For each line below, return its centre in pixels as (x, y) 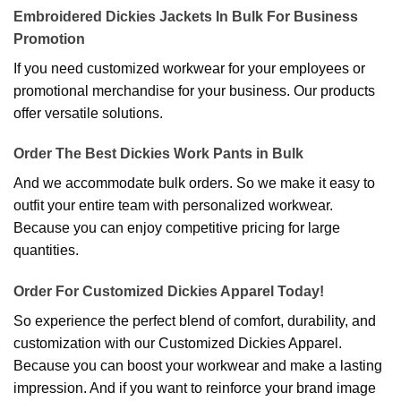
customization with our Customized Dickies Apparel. (178, 344)
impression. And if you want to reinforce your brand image (195, 388)
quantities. (46, 251)
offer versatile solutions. (88, 113)
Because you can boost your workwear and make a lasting (198, 366)
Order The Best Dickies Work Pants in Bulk (158, 154)
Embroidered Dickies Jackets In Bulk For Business (186, 16)
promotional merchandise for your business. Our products (194, 90)
